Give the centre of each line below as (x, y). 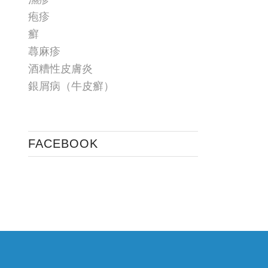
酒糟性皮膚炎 (60, 69)
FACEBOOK (63, 144)
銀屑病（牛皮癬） (71, 86)
